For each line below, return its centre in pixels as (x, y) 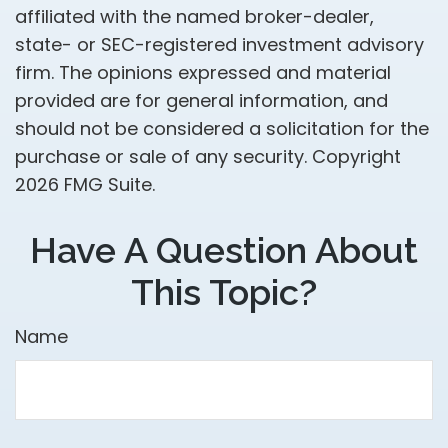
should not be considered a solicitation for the (222, 128)
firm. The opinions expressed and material (203, 72)
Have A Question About (224, 250)
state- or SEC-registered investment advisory (219, 44)
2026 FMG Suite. (85, 184)
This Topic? (224, 292)
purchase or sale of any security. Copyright (208, 156)
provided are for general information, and (201, 100)
